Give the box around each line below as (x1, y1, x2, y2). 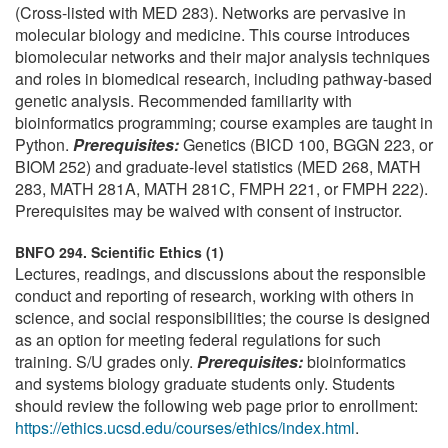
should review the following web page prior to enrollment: (15, 394, 418, 418)
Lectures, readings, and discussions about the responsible (15, 262, 426, 286)
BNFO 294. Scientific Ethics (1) (15, 242, 224, 263)
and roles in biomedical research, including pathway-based (15, 66, 432, 90)
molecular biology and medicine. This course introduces (15, 22, 410, 46)
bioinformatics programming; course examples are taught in (15, 110, 433, 134)
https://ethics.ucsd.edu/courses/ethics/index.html (15, 416, 355, 440)
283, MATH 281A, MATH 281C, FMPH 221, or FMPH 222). (15, 176, 428, 200)
